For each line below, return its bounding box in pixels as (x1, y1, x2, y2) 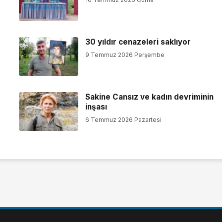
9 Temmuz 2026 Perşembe (85, 51, 165, 58)
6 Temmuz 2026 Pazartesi (85, 115, 162, 123)
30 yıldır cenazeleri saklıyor (85, 37, 191, 47)
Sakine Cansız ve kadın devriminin (85, 92, 214, 102)
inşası (85, 102, 107, 112)
